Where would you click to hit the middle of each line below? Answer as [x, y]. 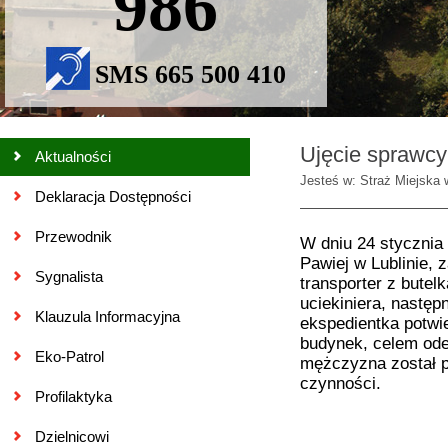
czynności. [340, 383]
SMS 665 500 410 [190, 74]
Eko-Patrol [69, 356]
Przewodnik [73, 236]
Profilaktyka [73, 396]
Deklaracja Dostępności [113, 196]
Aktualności [73, 156]
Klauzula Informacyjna [107, 316]
